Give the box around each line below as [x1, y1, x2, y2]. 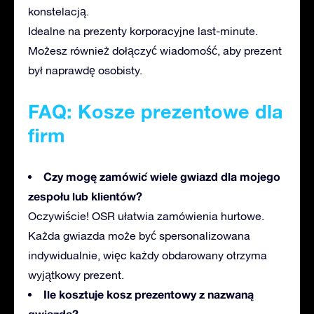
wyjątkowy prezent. [28, 268, 124, 282]
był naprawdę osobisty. [28, 64, 142, 77]
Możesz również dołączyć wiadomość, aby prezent [28, 44, 282, 57]
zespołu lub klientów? [28, 189, 142, 203]
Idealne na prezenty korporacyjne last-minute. [28, 25, 258, 38]
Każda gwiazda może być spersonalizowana [28, 229, 250, 243]
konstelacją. [28, 5, 89, 18]
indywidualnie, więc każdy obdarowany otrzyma [28, 249, 267, 262]
